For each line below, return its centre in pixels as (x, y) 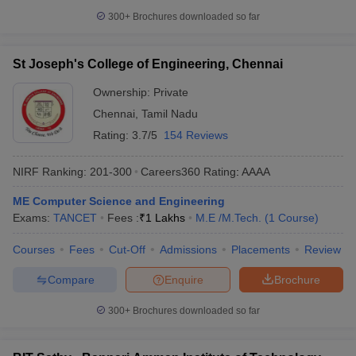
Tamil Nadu (170, 114)
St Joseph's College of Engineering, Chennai (148, 64)
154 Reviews (196, 135)
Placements (261, 250)
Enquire (184, 279)
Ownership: (123, 92)
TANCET (75, 218)
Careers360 (170, 171)
